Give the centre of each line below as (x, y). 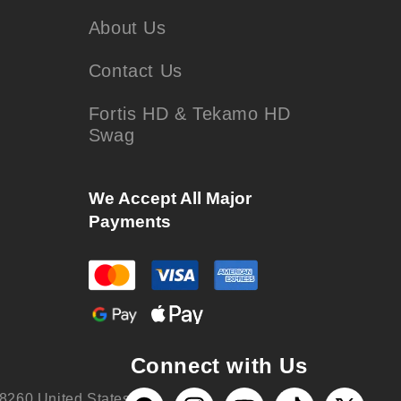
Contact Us (135, 71)
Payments (129, 222)
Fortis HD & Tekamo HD (189, 114)
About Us (127, 28)
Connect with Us (219, 366)
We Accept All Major (170, 198)
